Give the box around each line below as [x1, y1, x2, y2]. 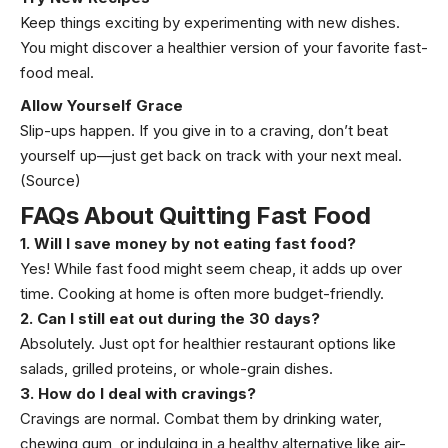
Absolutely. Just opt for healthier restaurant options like [20, 334, 396, 353]
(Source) [20, 170, 81, 190]
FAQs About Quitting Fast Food [20, 201, 371, 230]
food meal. [20, 63, 94, 82]
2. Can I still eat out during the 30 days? [20, 309, 320, 328]
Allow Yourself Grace [20, 95, 183, 115]
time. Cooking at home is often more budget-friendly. [20, 284, 384, 303]
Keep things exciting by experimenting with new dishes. [20, 13, 400, 32]
